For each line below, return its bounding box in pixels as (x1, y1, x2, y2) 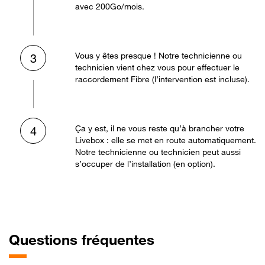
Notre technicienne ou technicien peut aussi (75, 146, 241, 157)
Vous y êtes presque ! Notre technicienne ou (75, 50, 242, 60)
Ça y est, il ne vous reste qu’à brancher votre (75, 122, 244, 133)
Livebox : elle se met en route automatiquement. (75, 134, 256, 145)
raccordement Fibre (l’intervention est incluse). (75, 73, 250, 84)
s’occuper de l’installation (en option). (75, 158, 215, 169)
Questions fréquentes (9, 231, 154, 248)
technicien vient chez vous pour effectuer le (75, 62, 240, 72)
